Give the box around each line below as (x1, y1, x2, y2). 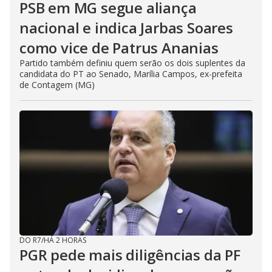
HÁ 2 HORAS (44, 235, 86, 246)
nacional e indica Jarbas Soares (19, 18, 233, 38)
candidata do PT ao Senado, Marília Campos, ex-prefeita (19, 68, 242, 80)
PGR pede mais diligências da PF (19, 245, 240, 265)
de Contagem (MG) (19, 79, 95, 91)
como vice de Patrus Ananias (19, 38, 219, 58)
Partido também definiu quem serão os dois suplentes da (19, 57, 245, 69)
